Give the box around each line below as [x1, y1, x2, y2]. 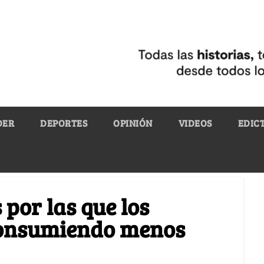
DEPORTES [40, 116, 87, 129]
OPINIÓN [113, 116, 153, 129]
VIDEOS [178, 116, 212, 129]
